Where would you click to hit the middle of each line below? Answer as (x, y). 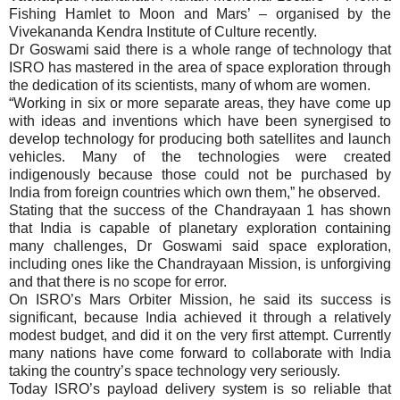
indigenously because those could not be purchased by (200, 174)
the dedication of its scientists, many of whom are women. (190, 85)
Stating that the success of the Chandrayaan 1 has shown (200, 210)
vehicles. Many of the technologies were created (200, 156)
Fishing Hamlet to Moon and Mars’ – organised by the (200, 13)
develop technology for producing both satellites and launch (200, 138)
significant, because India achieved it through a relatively (200, 317)
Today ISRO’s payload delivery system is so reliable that (200, 388)
